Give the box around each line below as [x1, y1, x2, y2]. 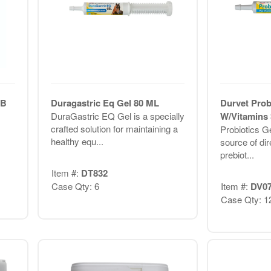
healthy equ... [50, 134, 103, 148]
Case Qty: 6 [51, 180, 99, 193]
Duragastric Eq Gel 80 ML [50, 96, 159, 109]
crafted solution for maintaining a [50, 122, 178, 135]
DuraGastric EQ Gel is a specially [50, 109, 184, 122]
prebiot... [220, 148, 254, 161]
